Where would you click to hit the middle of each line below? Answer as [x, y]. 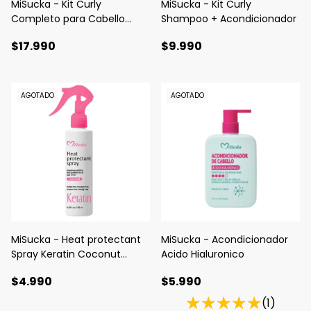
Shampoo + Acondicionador [229, 18]
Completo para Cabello [68, 18]
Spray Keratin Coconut [66, 254]
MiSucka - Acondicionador [225, 239]
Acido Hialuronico [203, 254]
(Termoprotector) [56, 268]
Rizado [27, 33]
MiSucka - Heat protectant [76, 239]
